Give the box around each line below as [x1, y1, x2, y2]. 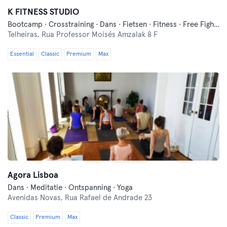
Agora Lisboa [8, 171, 58, 180]
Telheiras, [8, 31, 42, 39]
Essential [10, 51, 34, 57]
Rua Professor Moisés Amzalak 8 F [42, 31, 158, 39]
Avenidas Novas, [8, 194, 65, 202]
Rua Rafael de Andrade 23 [65, 194, 152, 202]
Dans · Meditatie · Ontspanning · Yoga [8, 184, 133, 192]
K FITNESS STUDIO [8, 8, 79, 17]
